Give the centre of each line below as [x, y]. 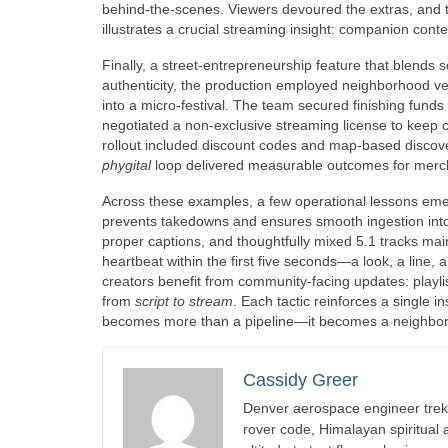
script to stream [184, 300]
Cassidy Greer [300, 379]
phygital [126, 164]
